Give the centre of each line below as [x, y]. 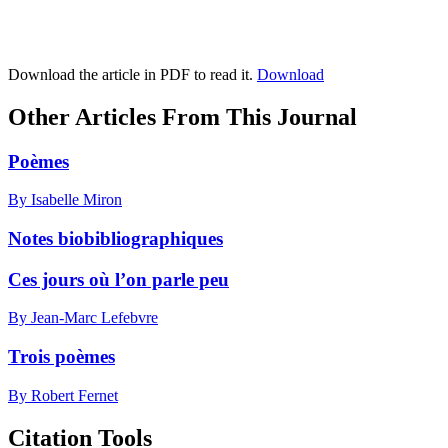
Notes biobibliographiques [115, 238]
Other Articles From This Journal [182, 116]
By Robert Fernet [63, 395]
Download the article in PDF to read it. [132, 74]
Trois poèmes [61, 357]
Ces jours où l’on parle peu [118, 279]
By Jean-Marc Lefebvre [83, 318]
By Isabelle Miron [65, 200]
